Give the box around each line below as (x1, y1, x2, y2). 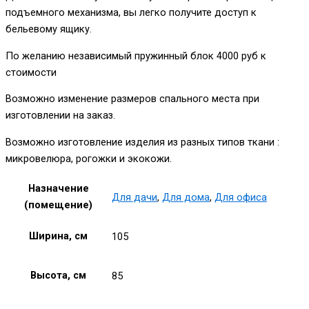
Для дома (162, 190, 210, 203)
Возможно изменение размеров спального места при (6, 92, 259, 106)
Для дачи (112, 190, 157, 203)
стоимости (6, 66, 57, 79)
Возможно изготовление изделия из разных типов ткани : (6, 135, 279, 148)
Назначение (28, 182, 89, 195)
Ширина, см (29, 230, 88, 243)
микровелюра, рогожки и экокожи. (6, 152, 172, 165)
